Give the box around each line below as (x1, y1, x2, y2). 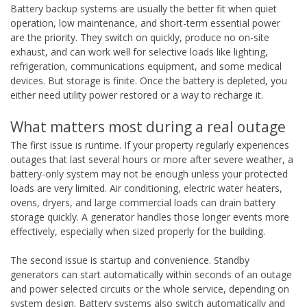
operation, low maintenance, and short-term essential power (10, 16, 280, 29)
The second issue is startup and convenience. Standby (10, 253, 249, 267)
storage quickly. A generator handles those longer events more (10, 210, 289, 223)
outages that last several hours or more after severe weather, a (10, 152, 293, 166)
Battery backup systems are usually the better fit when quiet (10, 1, 277, 15)
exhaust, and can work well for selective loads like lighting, (10, 45, 268, 58)
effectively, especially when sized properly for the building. (10, 224, 265, 238)
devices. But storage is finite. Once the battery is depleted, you (10, 73, 287, 87)
